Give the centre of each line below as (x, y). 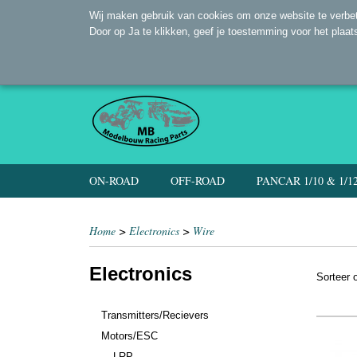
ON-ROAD (114, 180)
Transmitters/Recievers (155, 315)
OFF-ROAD (198, 180)
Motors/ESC (129, 336)
